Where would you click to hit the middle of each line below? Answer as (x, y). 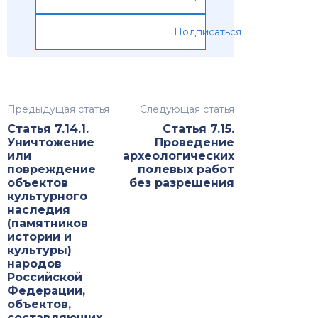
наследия (39, 210)
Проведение (194, 143)
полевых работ (186, 170)
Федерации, (46, 291)
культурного (47, 197)
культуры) (39, 251)
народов (34, 264)
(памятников (48, 224)
